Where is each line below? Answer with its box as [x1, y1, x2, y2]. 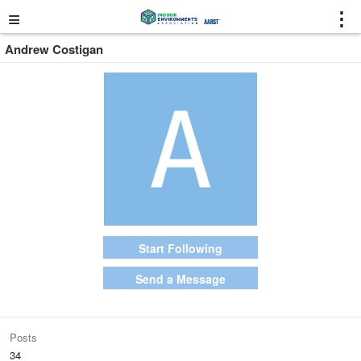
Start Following [139, 240, 222, 256]
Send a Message [135, 271, 226, 287]
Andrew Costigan [5, 40, 103, 58]
